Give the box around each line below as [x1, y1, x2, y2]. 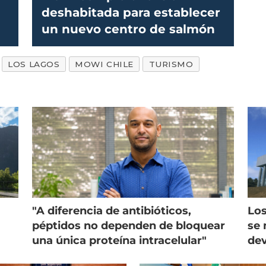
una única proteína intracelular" [31, 233, 207, 247]
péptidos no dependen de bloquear [31, 218, 225, 232]
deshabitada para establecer [41, 5, 220, 20]
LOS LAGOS [8, 59, 60, 69]
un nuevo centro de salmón [41, 21, 215, 36]
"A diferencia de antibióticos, [31, 204, 191, 217]
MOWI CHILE [75, 59, 134, 69]
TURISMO [148, 59, 194, 69]
